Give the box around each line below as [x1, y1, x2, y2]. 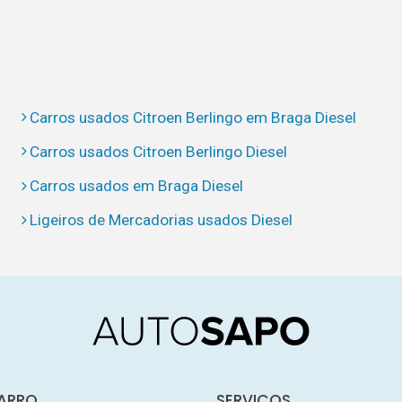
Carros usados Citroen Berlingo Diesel [30, 142, 288, 161]
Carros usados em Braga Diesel [30, 177, 244, 196]
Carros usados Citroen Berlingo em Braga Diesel [30, 108, 357, 127]
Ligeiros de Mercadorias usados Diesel [30, 211, 293, 230]
